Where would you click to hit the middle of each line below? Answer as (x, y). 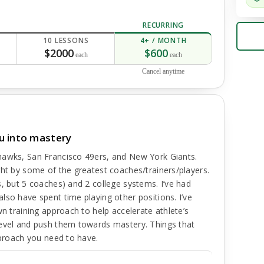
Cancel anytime (164, 71)
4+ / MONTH (163, 40)
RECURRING (163, 25)
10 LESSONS (66, 40)
